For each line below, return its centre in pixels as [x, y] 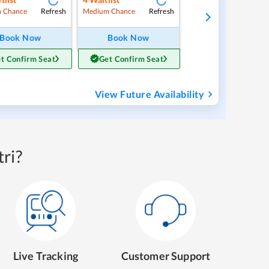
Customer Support [166, 255]
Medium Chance [109, 11]
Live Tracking [46, 255]
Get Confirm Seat [131, 59]
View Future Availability [150, 94]
